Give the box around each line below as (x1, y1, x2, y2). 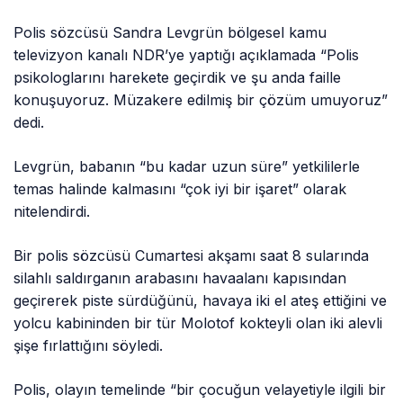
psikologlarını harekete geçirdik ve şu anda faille (13, 67, 342, 86)
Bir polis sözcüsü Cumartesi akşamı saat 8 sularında (13, 246, 370, 264)
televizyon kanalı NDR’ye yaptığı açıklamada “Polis (13, 45, 360, 64)
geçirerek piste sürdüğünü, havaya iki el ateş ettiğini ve (13, 291, 388, 309)
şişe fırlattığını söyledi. (13, 336, 164, 354)
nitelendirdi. (13, 201, 90, 220)
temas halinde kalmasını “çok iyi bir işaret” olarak (13, 179, 347, 198)
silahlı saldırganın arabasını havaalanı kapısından (13, 268, 347, 287)
